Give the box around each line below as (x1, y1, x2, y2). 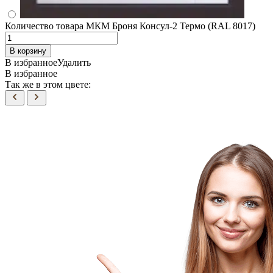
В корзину (10, 46, 46, 55)
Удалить (57, 57, 91, 68)
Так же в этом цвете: (5, 79, 91, 90)
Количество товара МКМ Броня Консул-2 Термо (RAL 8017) (5, 20, 255, 31)
